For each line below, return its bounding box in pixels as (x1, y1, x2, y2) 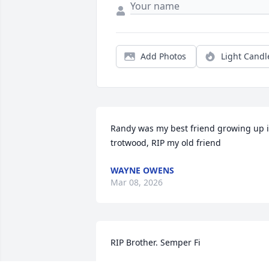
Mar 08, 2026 (110, 177, 163, 189)
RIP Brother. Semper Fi (110, 237, 201, 249)
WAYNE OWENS (110, 165, 174, 177)
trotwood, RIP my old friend (110, 137, 221, 149)
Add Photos (141, 50, 186, 62)
